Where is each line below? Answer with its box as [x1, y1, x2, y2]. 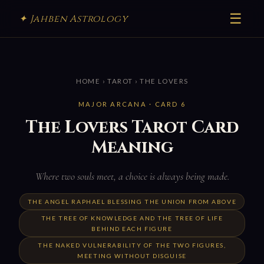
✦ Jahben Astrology [19, 12, 128, 25]
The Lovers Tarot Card [25, 115, 239, 139]
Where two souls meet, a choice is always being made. [35, 170, 229, 183]
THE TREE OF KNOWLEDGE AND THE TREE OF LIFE [41, 214, 223, 222]
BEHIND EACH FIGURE [91, 225, 173, 232]
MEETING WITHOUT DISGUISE [77, 252, 187, 259]
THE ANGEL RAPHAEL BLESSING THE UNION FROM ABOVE [27, 197, 237, 205]
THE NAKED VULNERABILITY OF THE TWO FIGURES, [38, 241, 226, 249]
